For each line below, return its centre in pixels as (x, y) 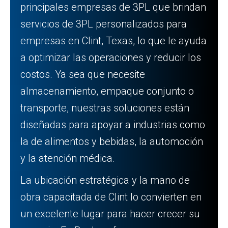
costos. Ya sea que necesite (83, 74)
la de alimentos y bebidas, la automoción (112, 141)
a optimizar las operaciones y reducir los (111, 58)
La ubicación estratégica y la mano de (105, 180)
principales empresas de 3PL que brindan (113, 7)
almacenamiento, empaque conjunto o (107, 91)
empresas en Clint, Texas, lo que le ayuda (113, 41)
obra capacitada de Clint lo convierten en (111, 197)
